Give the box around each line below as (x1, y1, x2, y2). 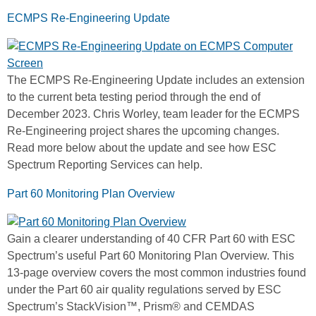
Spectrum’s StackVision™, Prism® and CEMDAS (7, 300, 255, 313)
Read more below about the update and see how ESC (7, 142, 276, 154)
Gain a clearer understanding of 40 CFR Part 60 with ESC (7, 233, 296, 245)
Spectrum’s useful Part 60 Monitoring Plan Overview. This (7, 250, 294, 262)
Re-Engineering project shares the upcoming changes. (7, 125, 279, 138)
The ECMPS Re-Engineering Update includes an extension (7, 74, 305, 87)
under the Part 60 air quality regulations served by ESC (7, 284, 281, 296)
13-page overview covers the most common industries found (7, 267, 306, 279)
